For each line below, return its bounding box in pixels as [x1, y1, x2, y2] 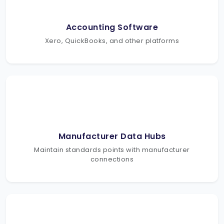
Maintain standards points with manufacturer [34, 144, 190, 154]
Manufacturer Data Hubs [58, 130, 166, 142]
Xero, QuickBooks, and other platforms [44, 35, 179, 45]
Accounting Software [65, 21, 158, 33]
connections [90, 154, 134, 164]
